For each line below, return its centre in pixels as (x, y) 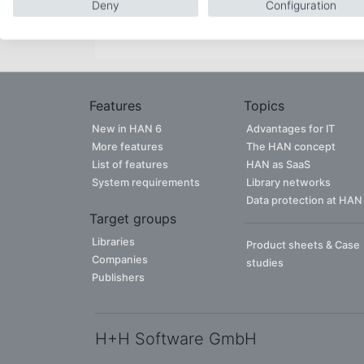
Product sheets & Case (303, 245)
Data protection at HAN (304, 200)
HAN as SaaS (278, 165)
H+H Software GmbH (176, 339)
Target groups (133, 219)
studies (265, 263)
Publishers (118, 277)
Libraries (113, 242)
